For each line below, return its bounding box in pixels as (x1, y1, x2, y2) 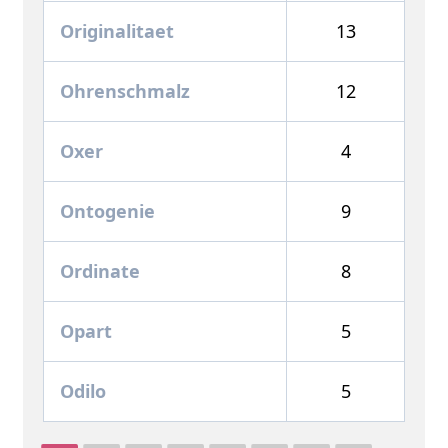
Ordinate (60, 258, 140, 283)
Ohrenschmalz (60, 78, 190, 103)
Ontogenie (60, 198, 155, 223)
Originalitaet (60, 18, 174, 43)
